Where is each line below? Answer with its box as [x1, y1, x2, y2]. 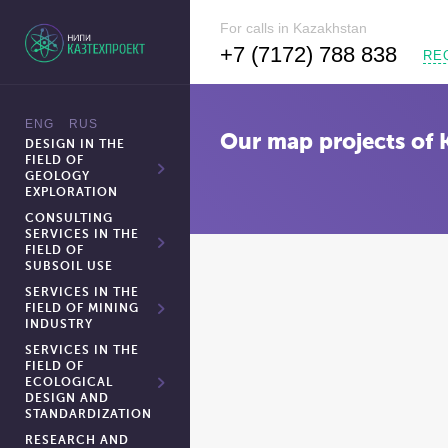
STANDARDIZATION [25, 409, 152, 421]
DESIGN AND [25, 393, 109, 405]
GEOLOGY [25, 171, 90, 183]
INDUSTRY [25, 319, 93, 331]
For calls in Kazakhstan [220, 20, 367, 36]
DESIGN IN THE [25, 139, 125, 151]
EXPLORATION [25, 187, 118, 199]
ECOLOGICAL [25, 377, 113, 389]
